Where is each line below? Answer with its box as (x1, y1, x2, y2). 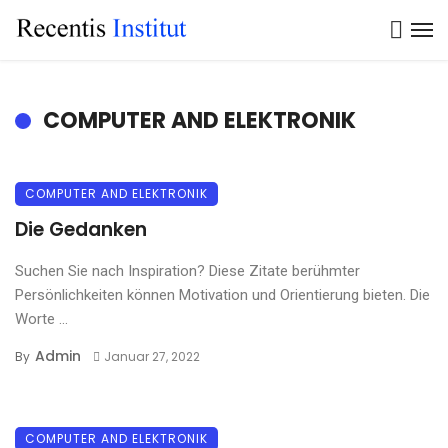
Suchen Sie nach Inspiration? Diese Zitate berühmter (15, 262, 360, 280)
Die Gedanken (15, 216, 147, 243)
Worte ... (15, 310, 68, 328)
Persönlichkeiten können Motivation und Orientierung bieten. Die (15, 286, 430, 304)
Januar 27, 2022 (103, 348, 200, 365)
